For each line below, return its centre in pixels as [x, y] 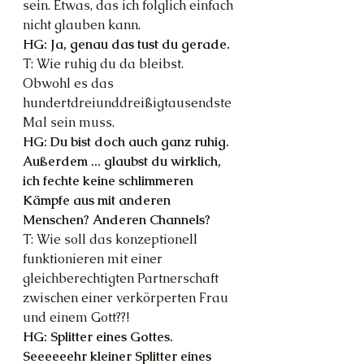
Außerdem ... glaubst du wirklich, [123, 161]
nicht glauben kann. [82, 24]
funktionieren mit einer [94, 258]
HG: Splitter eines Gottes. [100, 336]
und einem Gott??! [76, 317]
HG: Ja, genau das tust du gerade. [126, 44]
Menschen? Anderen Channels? [117, 219]
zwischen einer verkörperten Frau [127, 297]
